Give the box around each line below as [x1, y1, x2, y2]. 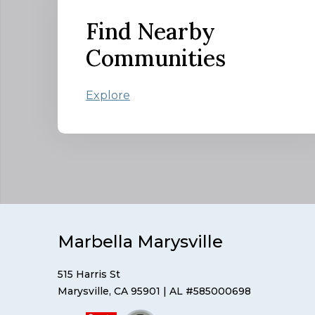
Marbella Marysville [58, 231, 223, 252]
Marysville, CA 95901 [58, 284, 160, 297]
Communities [86, 43, 226, 72]
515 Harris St [58, 267, 120, 281]
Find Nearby [86, 16, 215, 46]
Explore [86, 88, 130, 102]
